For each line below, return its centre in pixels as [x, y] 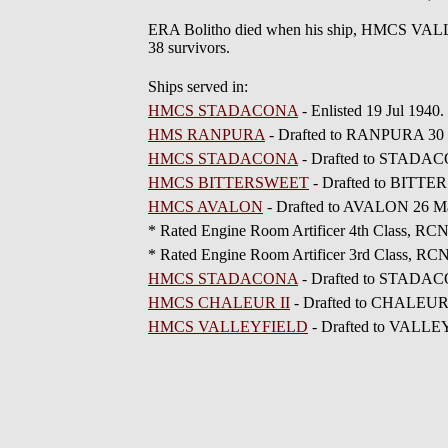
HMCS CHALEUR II [219, 302]
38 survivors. [189, 47]
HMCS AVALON [205, 206]
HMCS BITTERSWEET [228, 182]
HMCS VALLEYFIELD [228, 326]
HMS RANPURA [206, 134]
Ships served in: [198, 86]
